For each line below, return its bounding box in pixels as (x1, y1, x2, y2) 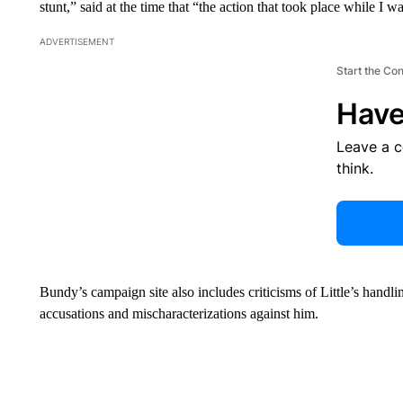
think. (336, 159, 373, 177)
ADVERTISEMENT (39, 36, 114, 47)
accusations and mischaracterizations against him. (39, 306, 318, 321)
